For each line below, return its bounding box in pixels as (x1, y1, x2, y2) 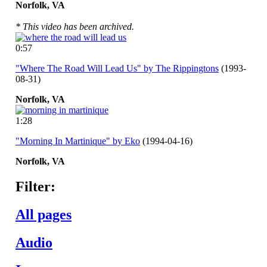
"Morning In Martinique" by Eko (15, 135, 140, 146)
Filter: (15, 178, 55, 194)
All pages (15, 206, 72, 222)
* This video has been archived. (15, 21, 134, 32)
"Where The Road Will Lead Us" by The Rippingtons (15, 63, 219, 73)
